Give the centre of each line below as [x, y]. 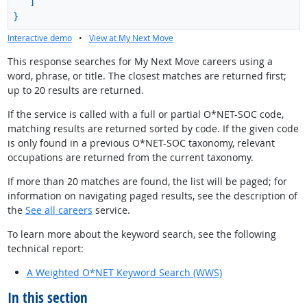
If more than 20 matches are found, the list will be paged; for [147, 181]
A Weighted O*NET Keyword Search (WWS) [124, 272]
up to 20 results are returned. [75, 90]
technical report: [45, 248]
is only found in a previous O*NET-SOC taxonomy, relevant [141, 143]
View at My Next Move [131, 38]
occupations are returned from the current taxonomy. [130, 157]
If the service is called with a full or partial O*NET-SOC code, [145, 114]
